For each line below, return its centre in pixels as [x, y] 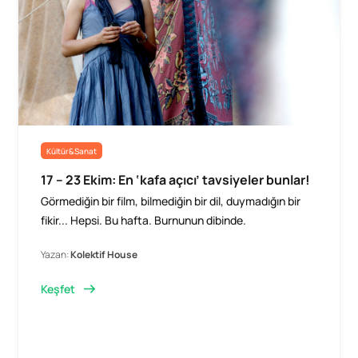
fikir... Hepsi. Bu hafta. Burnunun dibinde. [144, 220]
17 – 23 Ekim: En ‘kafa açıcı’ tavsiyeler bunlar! [176, 179]
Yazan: [56, 254]
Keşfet [58, 288]
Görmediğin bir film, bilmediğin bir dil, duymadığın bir [171, 201]
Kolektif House [104, 254]
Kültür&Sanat [72, 151]
